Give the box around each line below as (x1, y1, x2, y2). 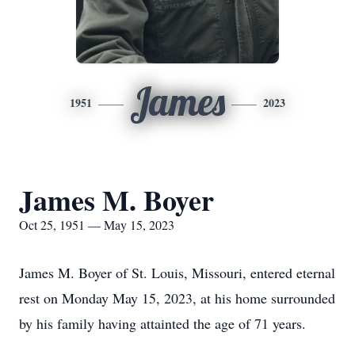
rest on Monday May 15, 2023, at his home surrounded (19, 288, 335, 307)
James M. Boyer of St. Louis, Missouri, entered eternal (19, 263, 335, 282)
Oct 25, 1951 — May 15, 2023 (19, 216, 174, 233)
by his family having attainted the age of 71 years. (19, 314, 306, 333)
